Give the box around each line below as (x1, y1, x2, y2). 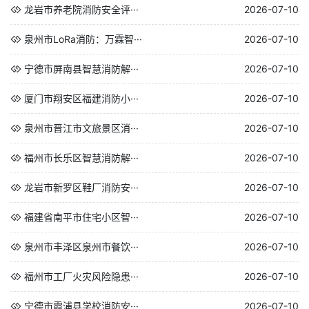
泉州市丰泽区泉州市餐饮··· (24, 241, 139, 252)
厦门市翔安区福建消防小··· (24, 92, 139, 104)
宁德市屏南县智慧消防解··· (24, 63, 139, 74)
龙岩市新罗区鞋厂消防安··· (24, 181, 139, 193)
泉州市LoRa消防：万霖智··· (24, 33, 142, 45)
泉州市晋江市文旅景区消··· (24, 122, 139, 134)
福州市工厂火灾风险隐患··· (24, 270, 139, 282)
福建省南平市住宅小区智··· (24, 211, 139, 223)
